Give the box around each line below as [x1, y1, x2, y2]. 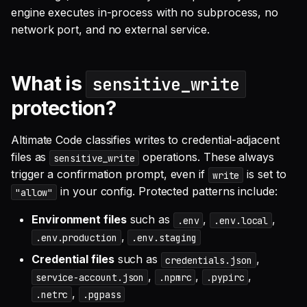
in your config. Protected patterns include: [57, 184, 278, 199]
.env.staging [132, 231, 197, 244]
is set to [243, 167, 286, 182]
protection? [11, 96, 116, 121]
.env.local [214, 214, 269, 227]
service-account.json [35, 271, 145, 284]
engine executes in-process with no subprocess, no [11, 5, 279, 20]
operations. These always [138, 150, 274, 164]
